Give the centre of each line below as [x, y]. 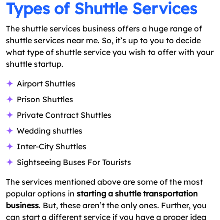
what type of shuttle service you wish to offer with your [110, 52]
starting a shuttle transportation [137, 194]
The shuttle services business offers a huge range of [104, 29]
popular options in [41, 194]
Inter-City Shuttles [52, 147]
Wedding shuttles [50, 131]
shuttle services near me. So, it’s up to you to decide [103, 41]
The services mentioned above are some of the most [104, 182]
